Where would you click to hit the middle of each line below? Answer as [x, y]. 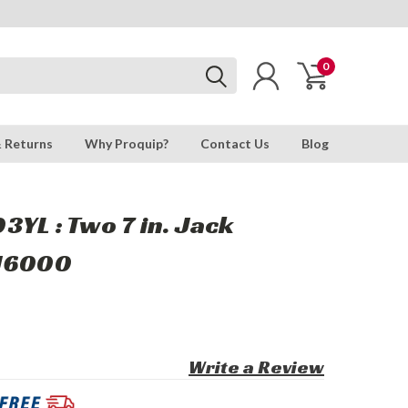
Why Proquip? [127, 143]
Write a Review [256, 367]
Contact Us [235, 143]
